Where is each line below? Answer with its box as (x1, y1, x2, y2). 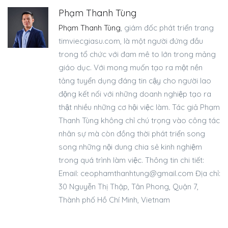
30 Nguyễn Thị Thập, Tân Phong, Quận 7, (59, 182, 198, 192)
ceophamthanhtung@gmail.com (80, 168, 193, 179)
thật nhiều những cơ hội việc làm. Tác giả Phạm (59, 102, 220, 112)
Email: (59, 168, 80, 179)
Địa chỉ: (193, 168, 220, 179)
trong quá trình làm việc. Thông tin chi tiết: (59, 155, 204, 165)
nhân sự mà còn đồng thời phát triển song (59, 129, 205, 139)
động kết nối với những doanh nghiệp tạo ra (59, 89, 211, 99)
